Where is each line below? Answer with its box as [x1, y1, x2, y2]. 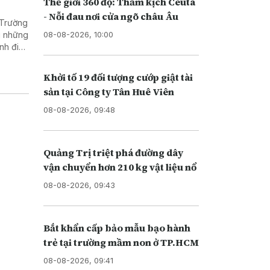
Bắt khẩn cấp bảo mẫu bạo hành [43, 221, 190, 234]
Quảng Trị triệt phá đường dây [43, 145, 183, 159]
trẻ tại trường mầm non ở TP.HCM [43, 235, 199, 249]
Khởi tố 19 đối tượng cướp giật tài [43, 70, 193, 84]
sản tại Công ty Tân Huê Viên [43, 84, 174, 98]
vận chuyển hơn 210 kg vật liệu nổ [43, 160, 196, 174]
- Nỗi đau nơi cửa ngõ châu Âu [43, 9, 178, 23]
